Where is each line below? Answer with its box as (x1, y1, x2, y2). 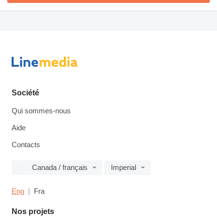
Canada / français (32, 163, 88, 172)
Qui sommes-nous (12, 107, 71, 115)
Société (12, 89, 39, 97)
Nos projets (12, 207, 54, 216)
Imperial (111, 163, 136, 172)
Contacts (12, 140, 40, 149)
